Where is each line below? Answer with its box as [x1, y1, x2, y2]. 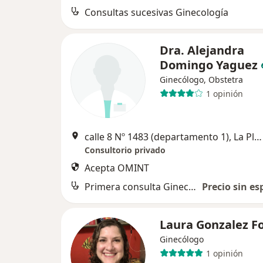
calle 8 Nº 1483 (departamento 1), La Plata [254, 130, 262, 143]
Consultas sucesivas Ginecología [85, 6, 228, 19]
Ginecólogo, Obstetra [160, 74, 243, 85]
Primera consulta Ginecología [188, 180, 196, 193]
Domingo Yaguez [160, 57, 258, 73]
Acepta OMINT [85, 161, 149, 174]
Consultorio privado [85, 144, 166, 156]
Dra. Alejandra [160, 42, 244, 58]
